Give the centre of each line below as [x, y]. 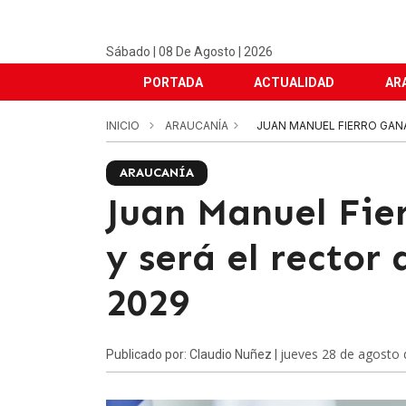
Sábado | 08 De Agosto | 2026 [189, 52]
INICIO [123, 126]
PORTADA [173, 82]
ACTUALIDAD [294, 82]
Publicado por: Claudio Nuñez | [193, 354]
